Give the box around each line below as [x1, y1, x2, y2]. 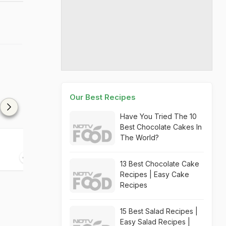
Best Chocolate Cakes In [120, 123, 202, 131]
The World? [120, 133, 159, 142]
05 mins [183, 153, 207, 161]
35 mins [62, 153, 86, 161]
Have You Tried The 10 [120, 112, 197, 121]
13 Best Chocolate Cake [120, 159, 199, 168]
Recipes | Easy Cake [120, 170, 189, 179]
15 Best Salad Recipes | [120, 207, 198, 215]
